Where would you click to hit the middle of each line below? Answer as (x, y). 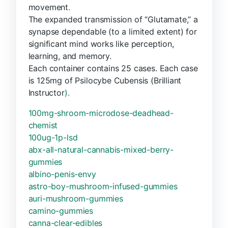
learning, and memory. (70, 56)
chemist (43, 125)
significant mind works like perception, (101, 44)
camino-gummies (61, 210)
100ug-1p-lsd (53, 137)
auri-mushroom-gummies (76, 198)
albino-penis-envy (62, 174)
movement (48, 7)
